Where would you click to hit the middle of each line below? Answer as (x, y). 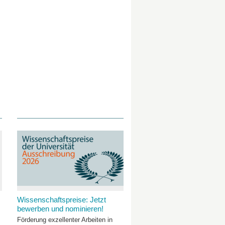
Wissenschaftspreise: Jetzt (61, 200)
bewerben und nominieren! (60, 209)
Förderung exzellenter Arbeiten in (65, 220)
